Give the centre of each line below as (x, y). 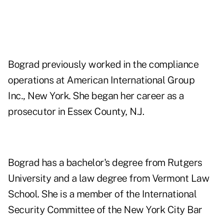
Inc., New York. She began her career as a (96, 96)
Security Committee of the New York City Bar (105, 210)
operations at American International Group (101, 80)
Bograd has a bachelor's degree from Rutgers (105, 163)
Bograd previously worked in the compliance (103, 65)
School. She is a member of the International (102, 194)
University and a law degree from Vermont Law (109, 179)
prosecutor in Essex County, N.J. (76, 112)
